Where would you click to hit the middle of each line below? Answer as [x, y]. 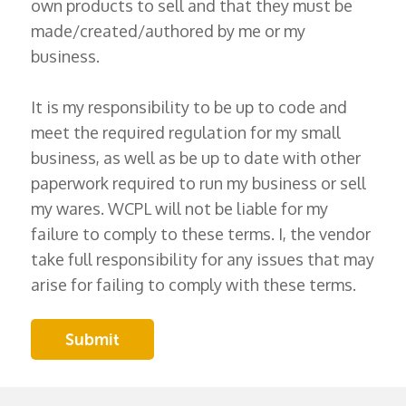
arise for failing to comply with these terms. [193, 285]
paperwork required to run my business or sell [198, 184]
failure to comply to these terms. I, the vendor [200, 234]
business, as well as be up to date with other [195, 158]
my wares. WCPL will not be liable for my [179, 209]
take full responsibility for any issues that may [202, 260]
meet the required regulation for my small [185, 133]
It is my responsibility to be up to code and [188, 107]
